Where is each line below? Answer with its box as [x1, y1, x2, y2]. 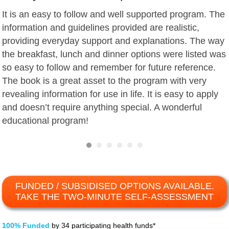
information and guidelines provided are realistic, [2, 22, 200, 33]
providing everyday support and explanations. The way [2, 35, 225, 46]
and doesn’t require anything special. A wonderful [2, 102, 202, 112]
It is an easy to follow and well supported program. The [2, 9, 225, 19]
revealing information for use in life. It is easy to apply [2, 88, 219, 99]
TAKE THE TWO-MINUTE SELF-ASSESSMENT [15, 191, 214, 202]
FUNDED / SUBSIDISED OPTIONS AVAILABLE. [15, 180, 214, 191]
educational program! [2, 115, 89, 126]
